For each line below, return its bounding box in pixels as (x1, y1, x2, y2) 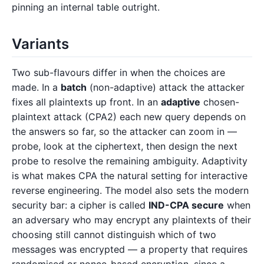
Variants (12, 35, 69, 53)
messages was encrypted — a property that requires (12, 243, 247, 256)
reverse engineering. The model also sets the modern (12, 184, 249, 197)
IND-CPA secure (148, 199, 224, 212)
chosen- (200, 96, 239, 108)
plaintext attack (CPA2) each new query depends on (12, 111, 246, 123)
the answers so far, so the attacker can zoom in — (12, 126, 237, 138)
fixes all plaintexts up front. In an (12, 96, 161, 108)
